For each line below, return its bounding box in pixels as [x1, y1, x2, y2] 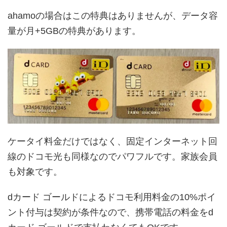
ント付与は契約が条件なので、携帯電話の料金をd [8, 207, 213, 218]
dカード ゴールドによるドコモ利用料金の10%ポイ [8, 192, 216, 203]
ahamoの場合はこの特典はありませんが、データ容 [8, 11, 218, 21]
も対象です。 [8, 167, 62, 177]
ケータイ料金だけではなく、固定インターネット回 [8, 136, 217, 147]
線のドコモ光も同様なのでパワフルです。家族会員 [8, 152, 217, 162]
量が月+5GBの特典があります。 [8, 26, 141, 36]
